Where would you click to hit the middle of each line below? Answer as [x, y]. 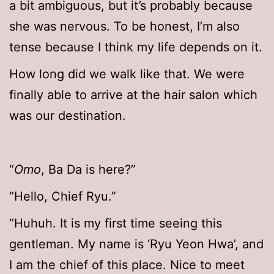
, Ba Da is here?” [88, 170]
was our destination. [68, 116]
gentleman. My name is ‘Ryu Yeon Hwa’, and [136, 244]
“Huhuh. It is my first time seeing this [116, 224]
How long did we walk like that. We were [127, 74]
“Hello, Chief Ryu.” [63, 197]
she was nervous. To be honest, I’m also [124, 27]
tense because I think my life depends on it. [136, 47]
